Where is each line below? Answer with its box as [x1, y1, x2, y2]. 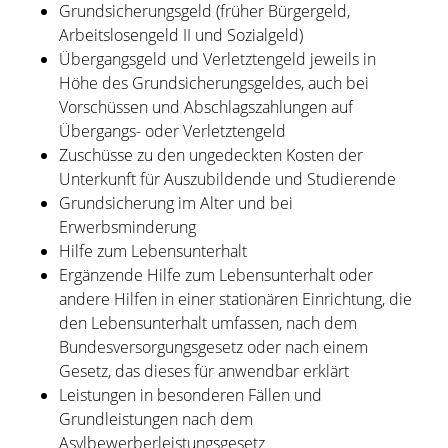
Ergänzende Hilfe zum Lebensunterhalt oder [58, 264, 373, 287]
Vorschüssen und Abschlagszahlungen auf [58, 96, 353, 119]
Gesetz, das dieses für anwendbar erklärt [58, 360, 349, 383]
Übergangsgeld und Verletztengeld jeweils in [58, 48, 376, 71]
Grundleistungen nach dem [58, 408, 253, 431]
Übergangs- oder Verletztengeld [58, 120, 286, 143]
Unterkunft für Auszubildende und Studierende [58, 168, 396, 191]
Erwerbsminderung [58, 216, 196, 239]
